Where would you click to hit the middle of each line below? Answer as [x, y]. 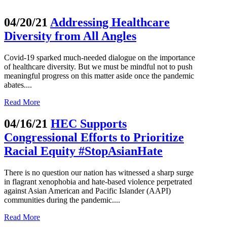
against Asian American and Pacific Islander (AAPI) [87, 191]
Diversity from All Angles [70, 36]
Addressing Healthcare [110, 22]
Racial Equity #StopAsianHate [83, 151]
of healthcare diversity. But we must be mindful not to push [98, 66]
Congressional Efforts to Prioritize [94, 137]
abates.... [18, 85]
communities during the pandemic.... [62, 200]
